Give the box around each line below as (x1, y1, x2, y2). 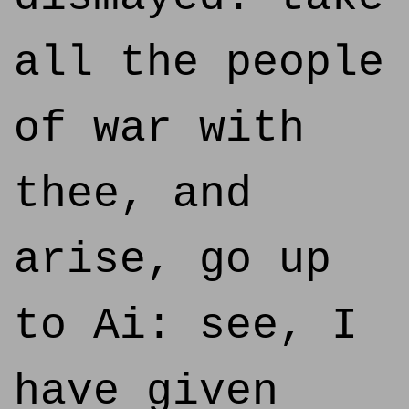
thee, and (14, 170, 252, 219)
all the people (14, 38, 384, 88)
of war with (14, 104, 305, 153)
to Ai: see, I (14, 301, 358, 351)
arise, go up (14, 236, 331, 285)
